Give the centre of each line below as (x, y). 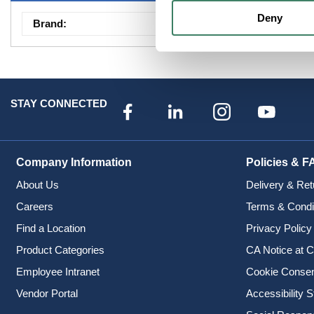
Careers (34, 206)
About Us (37, 184)
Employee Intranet (57, 271)
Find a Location (50, 228)
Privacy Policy (279, 228)
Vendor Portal (47, 293)
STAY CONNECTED (59, 104)
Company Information (74, 162)
